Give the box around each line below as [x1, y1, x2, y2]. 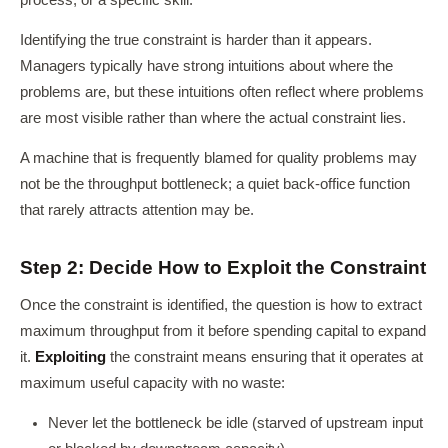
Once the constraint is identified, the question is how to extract [20, 297, 422, 313]
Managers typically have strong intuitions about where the [20, 58, 393, 74]
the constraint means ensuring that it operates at [106, 349, 423, 365]
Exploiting [35, 349, 106, 365]
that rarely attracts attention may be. [20, 202, 254, 218]
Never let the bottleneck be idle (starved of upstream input [48, 415, 423, 431]
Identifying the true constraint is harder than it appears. [20, 32, 372, 48]
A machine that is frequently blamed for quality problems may [20, 150, 417, 166]
